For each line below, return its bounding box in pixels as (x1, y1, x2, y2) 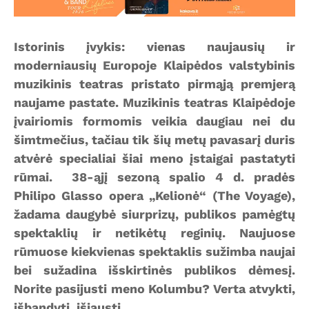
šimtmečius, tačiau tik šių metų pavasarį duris (14, 132, 295, 147)
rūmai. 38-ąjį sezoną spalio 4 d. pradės (14, 169, 295, 184)
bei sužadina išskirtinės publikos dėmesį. (14, 262, 295, 277)
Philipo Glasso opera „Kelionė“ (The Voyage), (14, 188, 295, 203)
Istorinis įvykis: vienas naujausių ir (14, 39, 295, 54)
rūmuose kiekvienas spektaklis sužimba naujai (14, 243, 295, 259)
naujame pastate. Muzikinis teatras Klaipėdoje (14, 94, 295, 110)
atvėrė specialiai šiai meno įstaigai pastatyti (14, 150, 295, 166)
